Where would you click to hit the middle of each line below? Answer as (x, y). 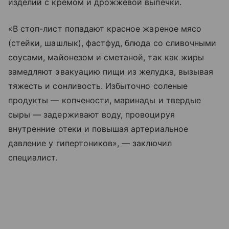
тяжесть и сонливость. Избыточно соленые (98, 86)
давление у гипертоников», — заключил (90, 143)
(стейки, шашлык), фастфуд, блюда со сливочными (112, 43)
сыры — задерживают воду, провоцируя (91, 114)
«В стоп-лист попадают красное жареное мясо (105, 28)
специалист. (33, 157)
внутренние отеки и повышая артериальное (98, 129)
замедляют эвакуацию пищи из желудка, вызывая (111, 71)
